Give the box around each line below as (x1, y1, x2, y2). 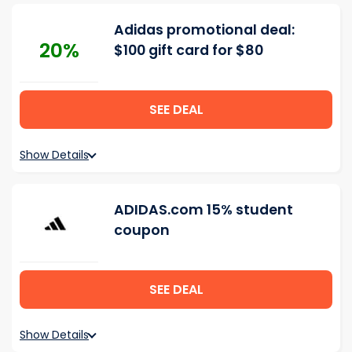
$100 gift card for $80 (114, 41, 263, 60)
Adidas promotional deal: (114, 20, 295, 39)
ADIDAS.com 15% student (114, 200, 293, 219)
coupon (114, 221, 170, 240)
